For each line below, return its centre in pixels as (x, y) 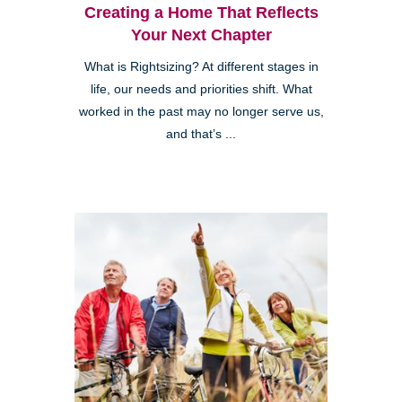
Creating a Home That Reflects (201, 12)
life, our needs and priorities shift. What (201, 89)
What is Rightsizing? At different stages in (201, 66)
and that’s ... (201, 134)
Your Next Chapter (201, 35)
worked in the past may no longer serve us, (201, 111)
